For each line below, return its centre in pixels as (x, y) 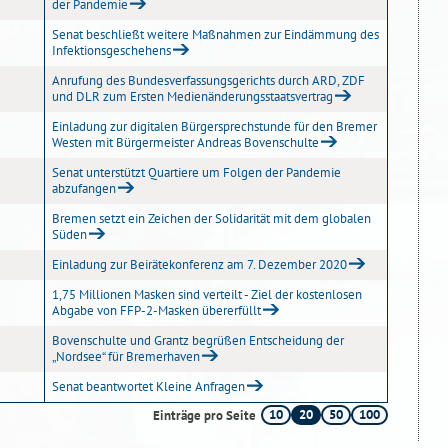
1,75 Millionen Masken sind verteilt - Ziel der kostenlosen (207, 294)
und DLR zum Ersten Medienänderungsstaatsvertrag (192, 96)
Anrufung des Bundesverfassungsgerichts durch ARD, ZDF (208, 80)
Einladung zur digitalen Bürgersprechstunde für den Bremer (214, 126)
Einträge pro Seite (204, 415)
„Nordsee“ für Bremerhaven (126, 356)
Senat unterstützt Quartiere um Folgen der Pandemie (196, 172)
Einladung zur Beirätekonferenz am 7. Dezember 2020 (199, 264)
